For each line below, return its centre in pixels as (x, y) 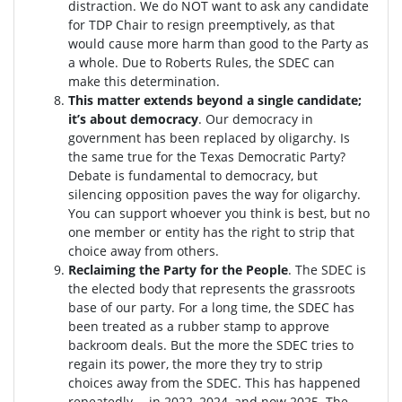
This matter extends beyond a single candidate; (215, 100)
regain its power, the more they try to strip (196, 363)
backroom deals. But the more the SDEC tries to (211, 345)
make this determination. (144, 81)
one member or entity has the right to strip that (211, 232)
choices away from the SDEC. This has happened (214, 382)
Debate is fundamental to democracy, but (193, 175)
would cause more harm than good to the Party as (218, 43)
